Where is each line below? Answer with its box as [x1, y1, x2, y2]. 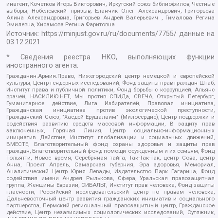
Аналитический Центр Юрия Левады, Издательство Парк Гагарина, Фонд [6, 168, 215, 175]
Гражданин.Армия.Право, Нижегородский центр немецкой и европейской [6, 73, 215, 80]
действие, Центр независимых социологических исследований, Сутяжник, [6, 209, 215, 216]
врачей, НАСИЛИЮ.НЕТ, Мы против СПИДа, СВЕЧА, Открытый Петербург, [6, 93, 215, 100]
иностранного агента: [6, 61, 79, 70]
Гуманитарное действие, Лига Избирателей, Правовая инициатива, [6, 100, 215, 107]
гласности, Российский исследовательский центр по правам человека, [6, 188, 215, 196]
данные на [177, 29, 215, 38]
